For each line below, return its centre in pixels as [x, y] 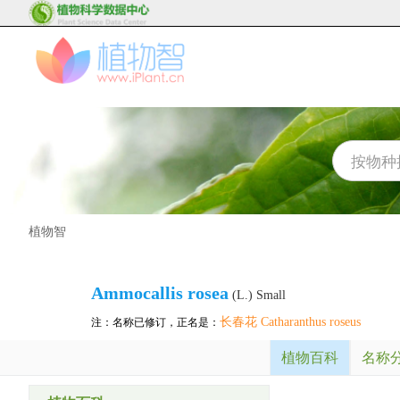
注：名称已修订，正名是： [155, 322]
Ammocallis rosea [160, 293]
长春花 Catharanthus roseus [290, 322]
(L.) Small [257, 295]
